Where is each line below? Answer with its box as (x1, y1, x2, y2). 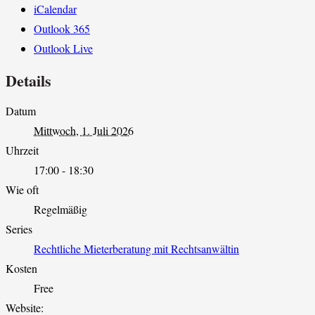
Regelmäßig (34, 201, 87, 217)
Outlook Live (34, 41, 93, 56)
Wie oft (6, 181, 39, 197)
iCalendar (34, 1, 77, 17)
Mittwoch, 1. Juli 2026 (34, 122, 134, 138)
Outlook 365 (34, 21, 90, 37)
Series (6, 221, 32, 236)
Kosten (6, 260, 37, 276)
